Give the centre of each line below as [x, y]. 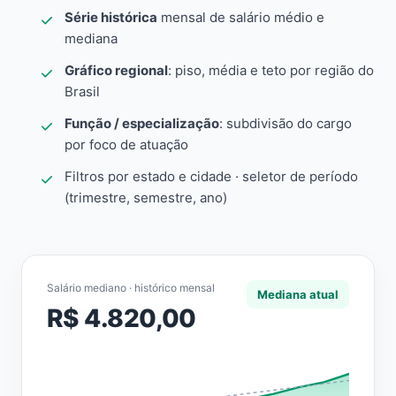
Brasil [82, 91]
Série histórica [111, 17]
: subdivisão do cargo [286, 123]
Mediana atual [298, 294]
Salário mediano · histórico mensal [131, 288]
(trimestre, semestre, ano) [146, 198]
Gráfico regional [116, 70]
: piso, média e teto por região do [271, 70]
